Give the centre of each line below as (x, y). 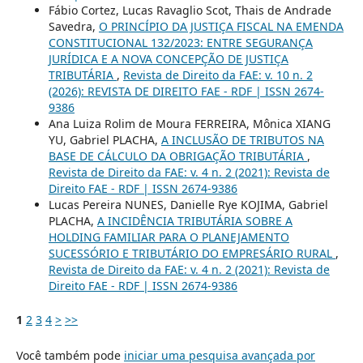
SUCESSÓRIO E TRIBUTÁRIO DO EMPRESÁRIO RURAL (192, 253)
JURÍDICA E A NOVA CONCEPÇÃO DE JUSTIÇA (168, 58)
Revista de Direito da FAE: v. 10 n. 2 (218, 75)
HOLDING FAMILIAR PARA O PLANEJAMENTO (169, 237)
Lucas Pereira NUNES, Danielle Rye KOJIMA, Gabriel (188, 204)
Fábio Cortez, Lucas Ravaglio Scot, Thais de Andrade (190, 10)
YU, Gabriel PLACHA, (105, 139)
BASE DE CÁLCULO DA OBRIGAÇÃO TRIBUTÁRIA (177, 156)
